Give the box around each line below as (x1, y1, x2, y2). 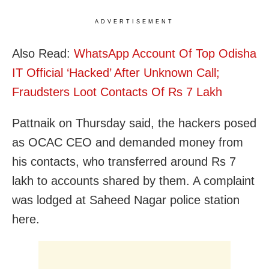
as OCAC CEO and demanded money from (12, 135, 243, 149)
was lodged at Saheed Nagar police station (12, 193, 240, 207)
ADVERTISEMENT (95, 18, 174, 25)
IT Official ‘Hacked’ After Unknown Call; (12, 65, 220, 79)
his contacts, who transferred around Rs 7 (12, 154, 236, 168)
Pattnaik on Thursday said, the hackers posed (12, 116, 256, 130)
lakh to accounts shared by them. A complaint (12, 174, 255, 187)
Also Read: (12, 46, 74, 60)
